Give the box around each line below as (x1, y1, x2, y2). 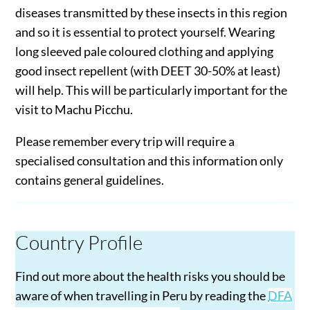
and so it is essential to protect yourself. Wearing (15, 24, 275, 40)
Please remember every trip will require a (15, 134, 235, 149)
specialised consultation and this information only (15, 153, 284, 169)
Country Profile (15, 230, 143, 255)
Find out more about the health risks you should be (15, 268, 286, 284)
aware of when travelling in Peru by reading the (15, 288, 268, 304)
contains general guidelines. (15, 172, 165, 188)
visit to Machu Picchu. (15, 102, 134, 118)
